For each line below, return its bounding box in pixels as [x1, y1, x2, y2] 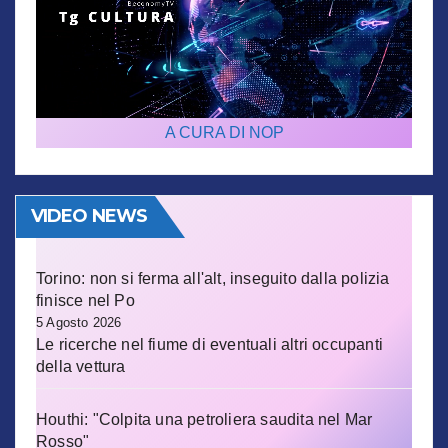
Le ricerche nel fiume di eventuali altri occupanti [36, 335, 384, 353]
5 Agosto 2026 [36, 314, 122, 330]
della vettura [36, 357, 126, 375]
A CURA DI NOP [164, 123, 284, 141]
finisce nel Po [36, 291, 135, 309]
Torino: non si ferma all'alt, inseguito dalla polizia [36, 269, 390, 287]
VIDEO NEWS [31, 204, 147, 227]
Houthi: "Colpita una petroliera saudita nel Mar [36, 410, 373, 428]
